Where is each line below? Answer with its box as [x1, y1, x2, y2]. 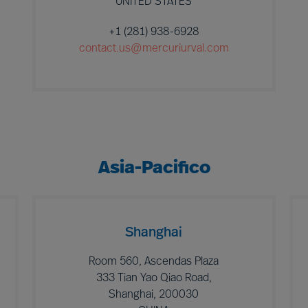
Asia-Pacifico [98, 159, 210, 178]
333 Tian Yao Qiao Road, [96, 273, 212, 284]
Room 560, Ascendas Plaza [89, 256, 219, 267]
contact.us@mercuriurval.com [78, 43, 229, 54]
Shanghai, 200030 [109, 289, 199, 300]
